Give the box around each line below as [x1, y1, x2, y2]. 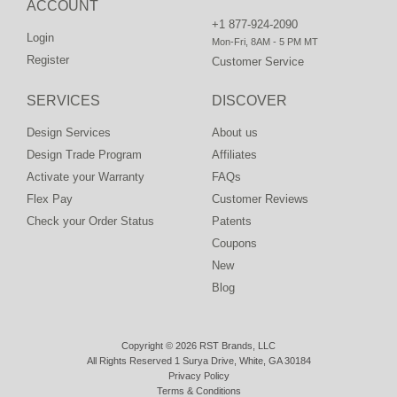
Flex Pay [27, 192, 73, 206]
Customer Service [212, 55, 304, 68]
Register [27, 53, 69, 66]
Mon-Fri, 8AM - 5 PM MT [212, 36, 318, 47]
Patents [212, 214, 252, 228]
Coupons [212, 237, 257, 250]
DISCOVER [212, 93, 287, 108]
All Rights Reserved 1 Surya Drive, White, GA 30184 [86, 355, 311, 366]
